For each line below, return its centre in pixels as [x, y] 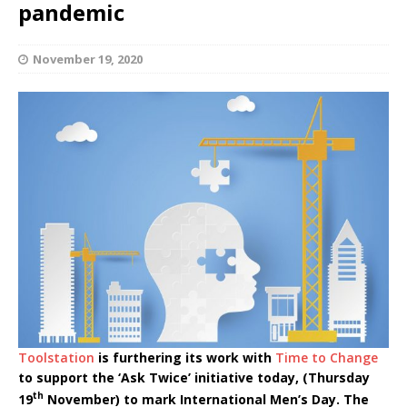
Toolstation [56, 357]
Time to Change [327, 357]
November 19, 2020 [88, 59]
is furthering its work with [185, 357]
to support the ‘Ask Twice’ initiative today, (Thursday [194, 377]
